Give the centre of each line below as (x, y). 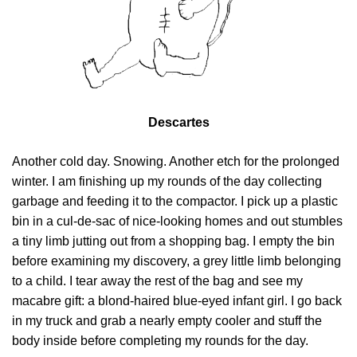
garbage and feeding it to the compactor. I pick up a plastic (175, 201)
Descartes (178, 122)
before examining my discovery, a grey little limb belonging (177, 261)
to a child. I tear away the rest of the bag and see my (157, 280)
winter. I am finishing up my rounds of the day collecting (167, 181)
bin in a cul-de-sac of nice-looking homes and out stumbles (177, 221)
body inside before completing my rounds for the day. (160, 340)
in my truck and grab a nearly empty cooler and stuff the (167, 320)
